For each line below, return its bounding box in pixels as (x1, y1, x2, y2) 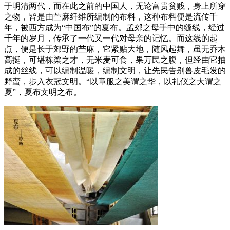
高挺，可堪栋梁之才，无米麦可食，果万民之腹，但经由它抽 (4, 55, 226, 64)
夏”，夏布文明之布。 (4, 87, 82, 97)
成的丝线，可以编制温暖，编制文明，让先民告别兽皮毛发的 (4, 66, 226, 75)
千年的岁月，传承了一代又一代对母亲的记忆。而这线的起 (4, 33, 218, 43)
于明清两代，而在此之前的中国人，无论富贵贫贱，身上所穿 (4, 1, 226, 10)
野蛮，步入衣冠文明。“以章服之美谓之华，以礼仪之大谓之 (4, 76, 221, 86)
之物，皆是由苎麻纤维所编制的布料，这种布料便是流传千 (4, 12, 218, 21)
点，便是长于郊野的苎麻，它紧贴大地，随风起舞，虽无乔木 (4, 44, 226, 53)
